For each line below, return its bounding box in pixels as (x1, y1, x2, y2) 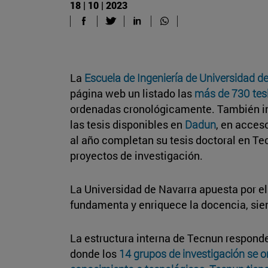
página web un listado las (70, 86, 194, 100)
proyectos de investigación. (70, 148, 203, 163)
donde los (70, 246, 119, 261)
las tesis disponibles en (70, 117, 185, 132)
